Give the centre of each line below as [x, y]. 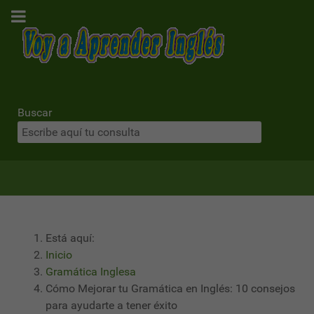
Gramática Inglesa [91, 272]
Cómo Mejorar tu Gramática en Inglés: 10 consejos [170, 288]
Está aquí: [73, 238]
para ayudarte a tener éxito [111, 305]
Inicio [59, 255]
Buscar [35, 112]
